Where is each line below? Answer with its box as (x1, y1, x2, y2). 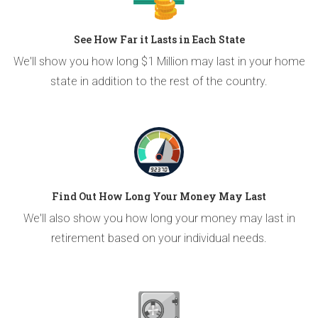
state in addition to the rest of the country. (50, 74, 268, 88)
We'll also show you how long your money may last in (23, 211, 295, 225)
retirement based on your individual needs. (51, 231, 267, 245)
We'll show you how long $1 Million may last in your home (13, 54, 305, 68)
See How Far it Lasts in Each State (73, 32, 245, 46)
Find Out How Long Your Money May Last (52, 189, 266, 203)
